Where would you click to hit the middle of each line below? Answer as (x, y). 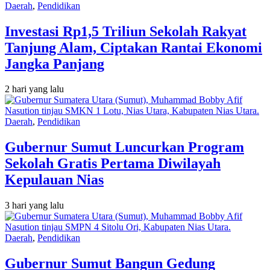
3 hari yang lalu (34, 206)
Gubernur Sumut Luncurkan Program (124, 147)
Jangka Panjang (55, 64)
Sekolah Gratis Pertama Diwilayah (113, 164)
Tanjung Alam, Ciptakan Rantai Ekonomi (133, 47)
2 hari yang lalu (34, 89)
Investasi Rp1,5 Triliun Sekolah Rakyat (126, 31)
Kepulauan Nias (54, 180)
